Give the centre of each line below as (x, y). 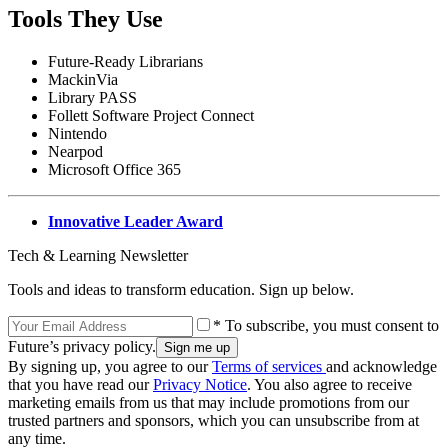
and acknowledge (381, 366)
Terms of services (269, 366)
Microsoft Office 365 (114, 169)
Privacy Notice (200, 384)
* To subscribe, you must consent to (326, 325)
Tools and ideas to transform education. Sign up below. (181, 289)
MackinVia (83, 79)
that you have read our (80, 384)
